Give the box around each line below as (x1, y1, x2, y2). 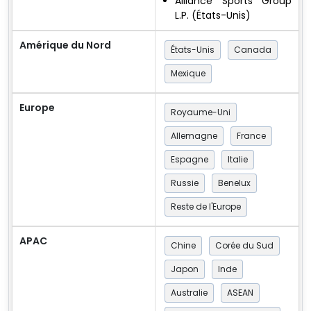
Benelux (218, 177, 251, 190)
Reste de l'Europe (171, 201, 241, 213)
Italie (228, 153, 248, 166)
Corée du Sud (215, 239, 274, 252)
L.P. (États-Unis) (175, 8, 251, 23)
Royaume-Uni (171, 106, 230, 119)
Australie (171, 287, 208, 299)
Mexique (171, 67, 205, 80)
